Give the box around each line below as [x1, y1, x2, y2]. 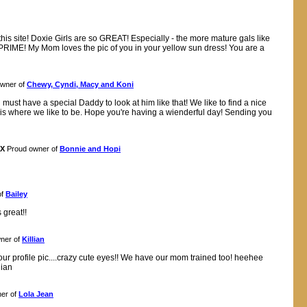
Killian [22, 235, 45, 243]
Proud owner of [5, 145, 60, 153]
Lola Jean [19, 290, 53, 298]
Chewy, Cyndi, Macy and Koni [27, 80, 134, 88]
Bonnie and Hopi [60, 145, 121, 153]
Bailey [5, 190, 27, 198]
